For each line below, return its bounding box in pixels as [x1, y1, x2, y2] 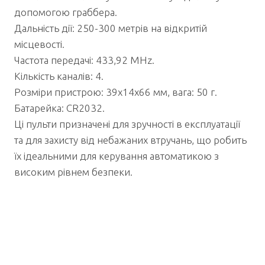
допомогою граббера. [14, 6, 117, 18]
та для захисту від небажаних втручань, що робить [14, 134, 247, 146]
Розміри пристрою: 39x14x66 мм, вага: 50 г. [14, 86, 217, 98]
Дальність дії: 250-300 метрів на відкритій [14, 22, 207, 34]
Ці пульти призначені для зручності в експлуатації [14, 118, 240, 130]
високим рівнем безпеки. [14, 166, 132, 177]
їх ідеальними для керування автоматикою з [14, 150, 219, 161]
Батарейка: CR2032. [14, 102, 105, 114]
